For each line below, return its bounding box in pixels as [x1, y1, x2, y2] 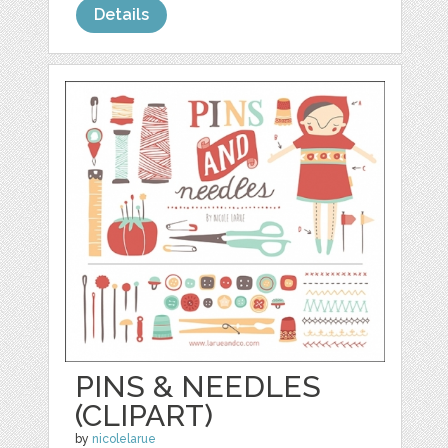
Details [94, 5, 150, 25]
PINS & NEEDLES [75, 368, 322, 404]
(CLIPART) [75, 397, 214, 433]
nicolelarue [92, 431, 157, 446]
